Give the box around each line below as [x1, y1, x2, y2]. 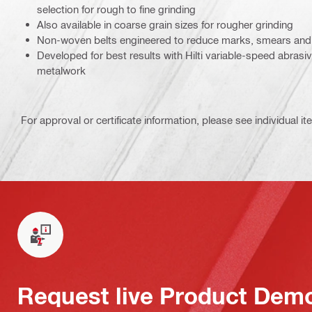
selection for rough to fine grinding [37, 3, 196, 15]
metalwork [37, 64, 86, 77]
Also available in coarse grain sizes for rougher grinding [37, 18, 293, 31]
